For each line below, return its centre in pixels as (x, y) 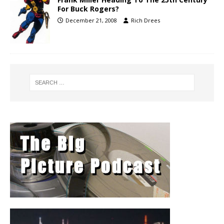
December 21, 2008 (91, 20)
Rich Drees (145, 20)
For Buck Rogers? (88, 9)
